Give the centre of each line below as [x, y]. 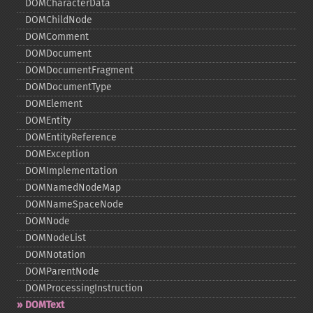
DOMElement [54, 104]
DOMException [57, 154]
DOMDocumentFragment [79, 70]
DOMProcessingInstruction [84, 288]
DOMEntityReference [71, 137]
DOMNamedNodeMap [73, 188]
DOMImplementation [71, 171]
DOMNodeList [56, 238]
